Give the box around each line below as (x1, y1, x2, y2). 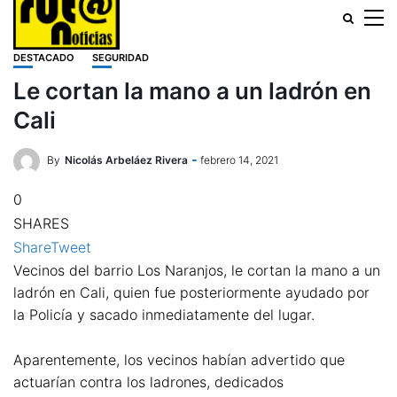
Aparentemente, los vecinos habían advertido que (13, 350, 345, 369)
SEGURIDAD (92, 51, 149, 64)
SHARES (13, 214, 69, 232)
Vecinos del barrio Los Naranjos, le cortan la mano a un (13, 261, 380, 279)
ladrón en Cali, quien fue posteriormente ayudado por (13, 284, 370, 301)
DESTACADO (13, 51, 74, 64)
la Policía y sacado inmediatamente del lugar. (13, 306, 315, 323)
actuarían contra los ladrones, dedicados (13, 372, 284, 391)
